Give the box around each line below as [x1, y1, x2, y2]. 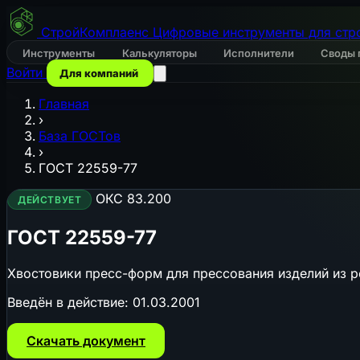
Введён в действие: [7, 293, 133, 310]
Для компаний [59, 67, 141, 80]
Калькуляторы [121, 47, 199, 59]
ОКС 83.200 [96, 190, 172, 207]
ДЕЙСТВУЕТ [18, 194, 82, 206]
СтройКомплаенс [41, 24, 149, 40]
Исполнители [223, 47, 297, 59]
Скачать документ [27, 332, 145, 349]
